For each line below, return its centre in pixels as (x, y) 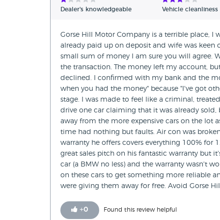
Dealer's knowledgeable (96, 10)
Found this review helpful (140, 210)
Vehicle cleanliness (190, 10)
